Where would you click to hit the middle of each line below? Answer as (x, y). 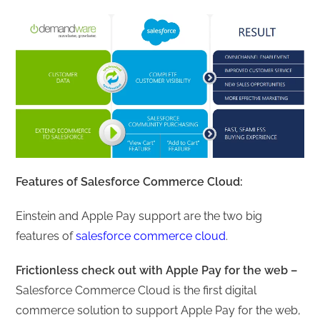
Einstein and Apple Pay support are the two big (139, 216)
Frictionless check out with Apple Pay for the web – (157, 270)
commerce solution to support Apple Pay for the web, (159, 310)
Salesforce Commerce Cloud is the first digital (136, 290)
